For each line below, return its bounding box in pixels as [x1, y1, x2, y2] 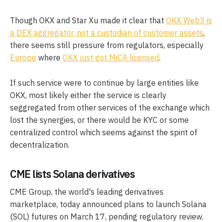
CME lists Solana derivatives [10, 166, 135, 181]
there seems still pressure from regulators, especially [10, 40, 204, 51]
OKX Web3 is [166, 15, 212, 26]
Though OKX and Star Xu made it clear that [10, 15, 166, 26]
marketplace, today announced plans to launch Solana [10, 199, 207, 210]
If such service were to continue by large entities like [10, 78, 199, 88]
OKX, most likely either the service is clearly [10, 90, 166, 101]
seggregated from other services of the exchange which [10, 103, 210, 113]
